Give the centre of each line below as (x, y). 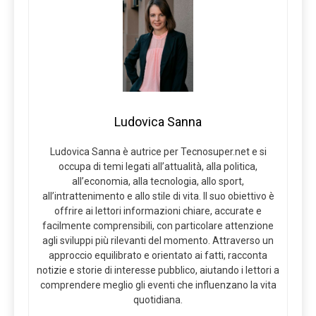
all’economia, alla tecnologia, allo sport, (158, 182)
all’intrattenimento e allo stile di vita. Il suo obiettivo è (158, 196)
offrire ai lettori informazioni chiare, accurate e (158, 211)
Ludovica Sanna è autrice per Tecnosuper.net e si (158, 152)
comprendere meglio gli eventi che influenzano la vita (158, 285)
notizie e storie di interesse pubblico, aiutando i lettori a (158, 271)
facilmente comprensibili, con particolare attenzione (158, 226)
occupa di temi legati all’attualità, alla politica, (158, 167)
